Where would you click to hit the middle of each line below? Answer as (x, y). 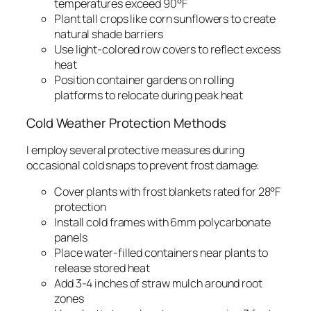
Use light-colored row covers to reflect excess (168, 50)
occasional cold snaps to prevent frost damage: (143, 166)
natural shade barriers (109, 34)
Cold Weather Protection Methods (126, 123)
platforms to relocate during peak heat (149, 95)
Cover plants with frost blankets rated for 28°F (168, 192)
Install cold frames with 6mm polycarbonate (162, 222)
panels (71, 238)
